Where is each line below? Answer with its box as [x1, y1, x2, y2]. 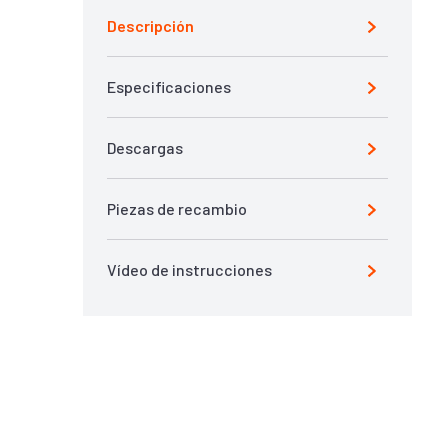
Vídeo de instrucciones [107, 260, 272, 279]
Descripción [107, 16, 194, 35]
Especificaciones [107, 77, 231, 96]
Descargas [107, 138, 183, 157]
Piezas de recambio [107, 199, 247, 218]
